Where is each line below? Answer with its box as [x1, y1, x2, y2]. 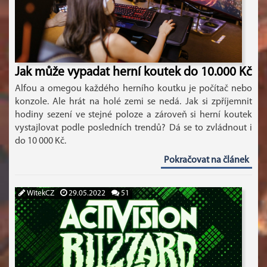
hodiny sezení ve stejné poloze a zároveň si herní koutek [15, 110, 252, 120]
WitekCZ [25, 190, 54, 197]
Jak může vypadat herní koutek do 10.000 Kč [15, 66, 252, 79]
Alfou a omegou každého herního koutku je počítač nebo [15, 84, 252, 94]
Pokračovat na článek [164, 156, 249, 165]
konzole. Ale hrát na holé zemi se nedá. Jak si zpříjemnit [15, 97, 252, 107]
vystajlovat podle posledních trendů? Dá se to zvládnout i [15, 123, 252, 133]
